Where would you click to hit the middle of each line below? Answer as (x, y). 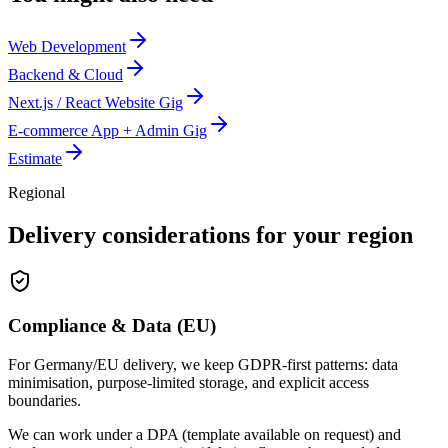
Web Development (67, 46)
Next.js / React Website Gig (95, 102)
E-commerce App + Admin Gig (107, 130)
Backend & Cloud (65, 74)
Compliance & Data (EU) (112, 326)
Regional (36, 192)
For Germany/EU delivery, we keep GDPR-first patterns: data (203, 365)
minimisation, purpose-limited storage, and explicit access (188, 383)
